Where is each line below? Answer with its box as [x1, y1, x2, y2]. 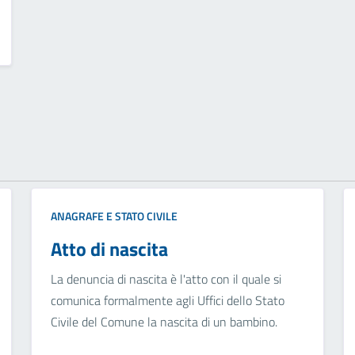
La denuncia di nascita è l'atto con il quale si [50, 269, 281, 289]
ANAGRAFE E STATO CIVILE [50, 208, 177, 225]
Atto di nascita [50, 235, 168, 264]
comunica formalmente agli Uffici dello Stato [50, 291, 284, 311]
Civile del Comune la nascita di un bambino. [50, 312, 277, 332]
